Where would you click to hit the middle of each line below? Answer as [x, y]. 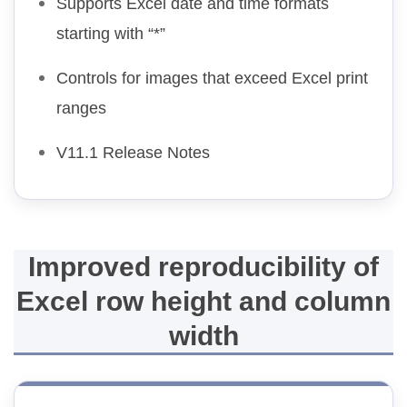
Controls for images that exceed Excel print [212, 79]
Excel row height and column [203, 301]
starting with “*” [111, 34]
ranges [81, 109]
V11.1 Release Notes [133, 153]
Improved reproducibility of [203, 266]
